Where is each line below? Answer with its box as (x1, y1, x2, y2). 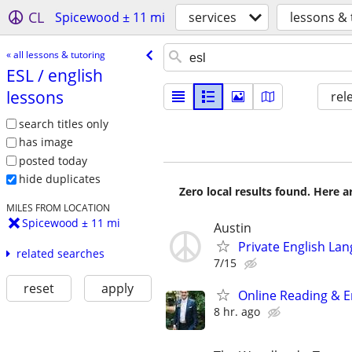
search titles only (18, 115, 108, 131)
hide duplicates (18, 171, 101, 187)
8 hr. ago (214, 304, 260, 320)
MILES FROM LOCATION (5, 201, 110, 214)
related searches (16, 246, 104, 262)
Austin (214, 219, 251, 236)
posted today (18, 152, 87, 168)
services (189, 9, 236, 26)
